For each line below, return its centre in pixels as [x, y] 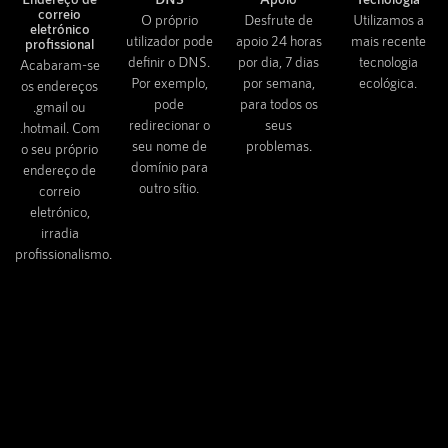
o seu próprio [60, 148]
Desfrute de [279, 19]
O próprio [169, 19]
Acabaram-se [59, 64]
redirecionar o [169, 124]
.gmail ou [60, 106]
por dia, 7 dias [279, 61]
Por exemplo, [169, 82]
